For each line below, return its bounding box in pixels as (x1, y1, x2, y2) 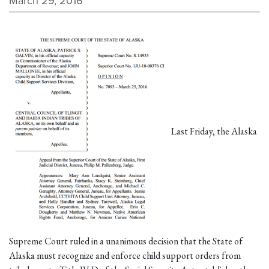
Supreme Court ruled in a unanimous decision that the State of (9, 235, 243, 247)
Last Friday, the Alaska (171, 124, 257, 138)
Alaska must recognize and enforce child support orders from (9, 249, 241, 262)
